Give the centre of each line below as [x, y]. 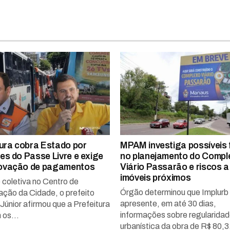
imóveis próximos [156, 178]
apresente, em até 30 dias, [168, 203]
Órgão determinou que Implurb [174, 192]
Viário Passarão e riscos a [175, 167]
